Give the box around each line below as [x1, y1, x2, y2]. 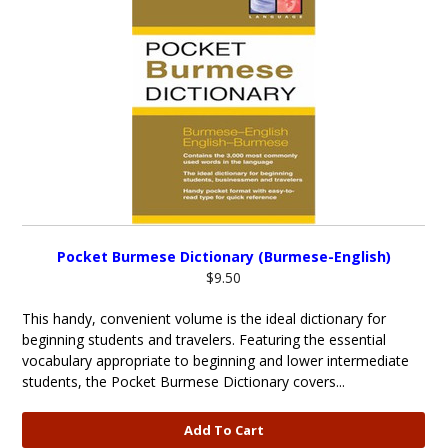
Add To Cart [183, 421, 264, 439]
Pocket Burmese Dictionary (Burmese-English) [56, 247, 391, 266]
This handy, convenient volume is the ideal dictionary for [22, 309, 387, 328]
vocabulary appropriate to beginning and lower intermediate [22, 351, 410, 370]
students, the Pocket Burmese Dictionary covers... [22, 372, 346, 391]
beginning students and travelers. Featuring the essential [22, 330, 387, 349]
